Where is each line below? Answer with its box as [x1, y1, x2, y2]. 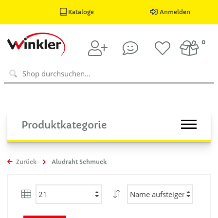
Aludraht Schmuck [52, 158, 107, 165]
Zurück [15, 158, 36, 165]
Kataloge [67, 8, 94, 16]
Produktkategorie [21, 119, 107, 131]
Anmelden [159, 8, 190, 16]
